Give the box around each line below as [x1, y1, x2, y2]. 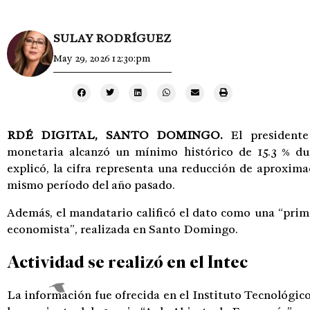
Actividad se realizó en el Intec [7, 251, 248, 273]
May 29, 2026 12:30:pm [53, 52, 150, 64]
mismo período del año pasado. [7, 177, 175, 192]
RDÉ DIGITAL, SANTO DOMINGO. [7, 127, 231, 143]
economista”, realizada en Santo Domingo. [7, 221, 238, 237]
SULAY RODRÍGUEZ [53, 30, 172, 46]
